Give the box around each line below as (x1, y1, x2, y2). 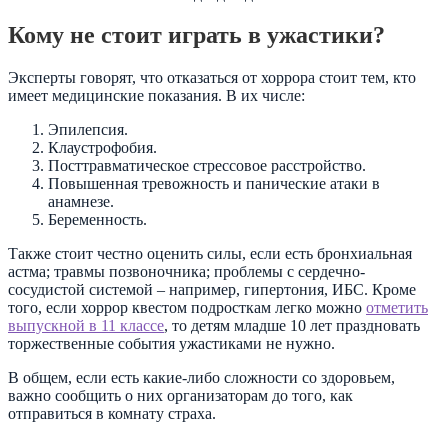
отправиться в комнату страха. (8, 405, 216, 423)
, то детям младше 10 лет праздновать (164, 317, 420, 335)
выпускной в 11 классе (8, 317, 164, 335)
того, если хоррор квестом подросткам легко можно (8, 299, 366, 317)
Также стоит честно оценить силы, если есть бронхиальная (8, 245, 412, 263)
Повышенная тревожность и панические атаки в (48, 175, 380, 193)
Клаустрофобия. (48, 139, 157, 157)
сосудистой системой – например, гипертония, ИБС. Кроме (8, 281, 416, 299)
